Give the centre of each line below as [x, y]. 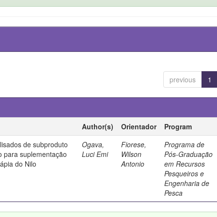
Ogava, [93, 144]
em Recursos [185, 164]
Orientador [139, 126]
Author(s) [98, 126]
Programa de [185, 144]
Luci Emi [95, 154]
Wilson [132, 154]
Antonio [133, 164]
